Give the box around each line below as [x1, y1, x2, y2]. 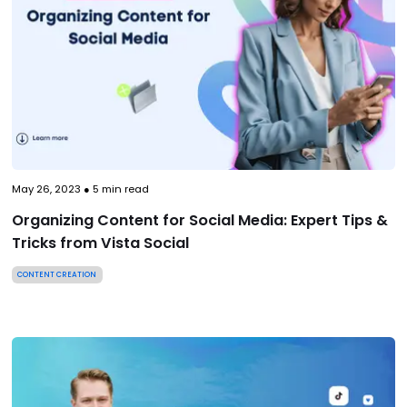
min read [98, 181, 149, 196]
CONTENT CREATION [17, 269, 97, 281]
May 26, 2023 [11, 181, 81, 196]
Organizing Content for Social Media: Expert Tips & [11, 209, 388, 231]
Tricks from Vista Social [11, 232, 189, 253]
